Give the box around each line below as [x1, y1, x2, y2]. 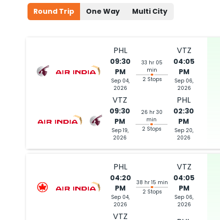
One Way [86, 6, 120, 16]
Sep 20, [174, 127, 193, 134]
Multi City [132, 6, 167, 16]
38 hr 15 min [136, 179, 168, 186]
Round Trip [33, 6, 74, 16]
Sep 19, [111, 127, 129, 134]
